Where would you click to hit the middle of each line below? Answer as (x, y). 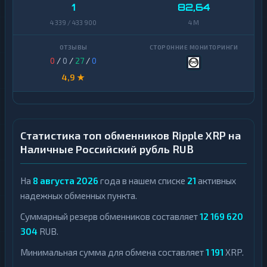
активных (216, 181)
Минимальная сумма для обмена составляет (113, 252)
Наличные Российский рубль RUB (107, 149)
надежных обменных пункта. (79, 196)
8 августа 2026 (66, 181)
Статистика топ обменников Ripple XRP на (131, 136)
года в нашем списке (143, 181)
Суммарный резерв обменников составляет (110, 217)
